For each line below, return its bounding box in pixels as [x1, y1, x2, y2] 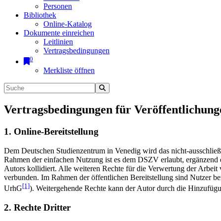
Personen [43, 2, 72, 10]
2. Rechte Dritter [4, 202, 71, 213]
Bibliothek [24, 11, 56, 19]
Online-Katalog [43, 20, 92, 28]
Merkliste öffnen [43, 66, 95, 75]
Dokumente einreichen [24, 29, 94, 37]
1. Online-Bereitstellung [4, 126, 99, 137]
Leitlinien [43, 37, 73, 46]
